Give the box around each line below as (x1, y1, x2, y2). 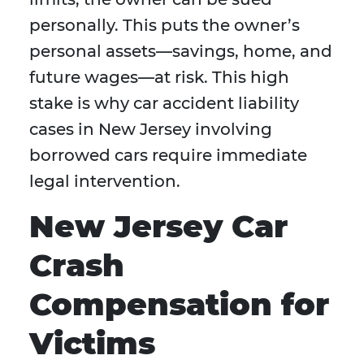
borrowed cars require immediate (29, 145, 307, 166)
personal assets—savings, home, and (29, 41, 332, 62)
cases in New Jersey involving (29, 119, 272, 140)
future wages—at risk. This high (29, 67, 289, 88)
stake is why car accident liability (29, 93, 299, 114)
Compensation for (29, 285, 329, 324)
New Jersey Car (29, 207, 288, 246)
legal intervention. (29, 171, 180, 192)
